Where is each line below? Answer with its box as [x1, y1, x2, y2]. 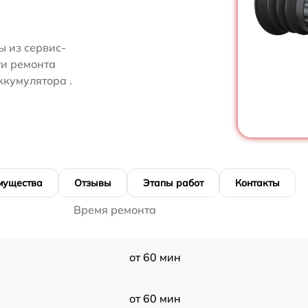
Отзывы [74, 176, 111, 189]
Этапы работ [143, 176, 203, 189]
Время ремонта [74, 202, 156, 217]
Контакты [235, 176, 280, 189]
